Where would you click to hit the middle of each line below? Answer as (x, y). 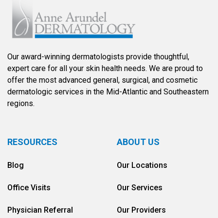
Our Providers (141, 210)
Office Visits (29, 188)
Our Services (140, 188)
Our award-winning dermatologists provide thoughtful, (98, 57)
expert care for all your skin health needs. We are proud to (105, 68)
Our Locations (142, 165)
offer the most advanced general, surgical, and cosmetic (102, 80)
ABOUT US (138, 142)
